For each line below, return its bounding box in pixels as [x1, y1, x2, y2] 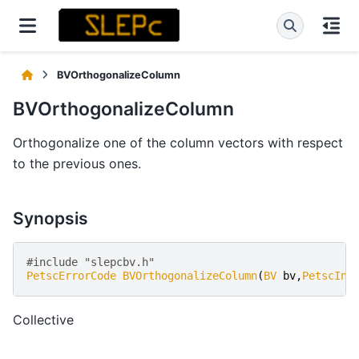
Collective [13, 312, 74, 329]
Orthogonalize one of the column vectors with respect [13, 135, 343, 151]
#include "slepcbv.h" [26, 256, 174, 269]
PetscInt [302, 269, 353, 283]
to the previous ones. [13, 155, 141, 172]
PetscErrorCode [26, 269, 116, 283]
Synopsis [13, 208, 88, 229]
